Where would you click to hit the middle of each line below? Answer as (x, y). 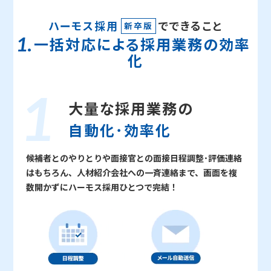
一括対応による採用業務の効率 (142, 44)
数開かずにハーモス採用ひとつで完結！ (102, 188)
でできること (191, 26)
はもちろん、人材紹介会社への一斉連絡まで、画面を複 (131, 173)
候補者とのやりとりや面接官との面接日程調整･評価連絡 (134, 158)
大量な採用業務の (131, 109)
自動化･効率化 (119, 131)
